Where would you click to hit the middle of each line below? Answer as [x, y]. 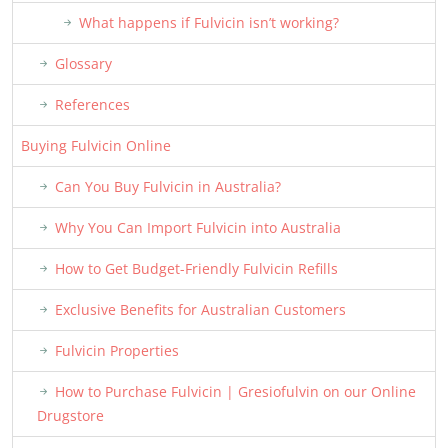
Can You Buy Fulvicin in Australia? [168, 186]
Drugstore [70, 415]
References [92, 104]
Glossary [83, 63]
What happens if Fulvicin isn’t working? [209, 22]
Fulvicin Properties [117, 350]
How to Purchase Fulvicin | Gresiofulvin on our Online [235, 391]
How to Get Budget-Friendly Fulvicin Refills [196, 268]
